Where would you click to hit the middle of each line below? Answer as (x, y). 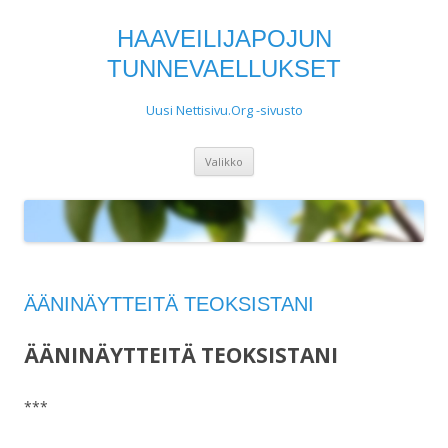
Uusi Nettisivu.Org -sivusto (224, 110)
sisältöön (283, 167)
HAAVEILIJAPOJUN (224, 38)
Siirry (269, 153)
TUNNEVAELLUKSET (224, 68)
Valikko (224, 161)
